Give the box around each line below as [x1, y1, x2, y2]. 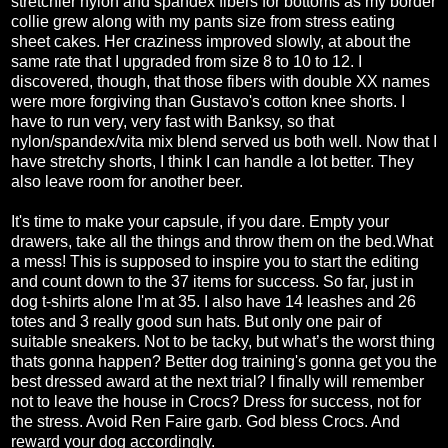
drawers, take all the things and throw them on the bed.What [11, 233, 433, 250]
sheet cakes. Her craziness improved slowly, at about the [11, 33, 411, 50]
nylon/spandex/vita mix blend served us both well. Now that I [11, 133, 437, 150]
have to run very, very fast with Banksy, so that [11, 113, 334, 130]
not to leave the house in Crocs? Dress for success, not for [11, 393, 421, 410]
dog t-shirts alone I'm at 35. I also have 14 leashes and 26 [11, 293, 416, 310]
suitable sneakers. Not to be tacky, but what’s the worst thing [11, 333, 435, 350]
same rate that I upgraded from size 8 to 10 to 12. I [11, 53, 362, 70]
